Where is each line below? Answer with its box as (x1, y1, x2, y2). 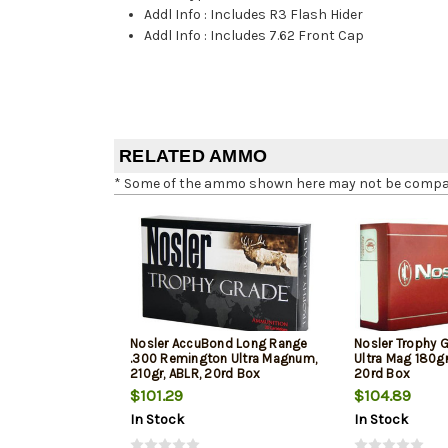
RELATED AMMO (119, 146, 267, 167)
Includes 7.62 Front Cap (210, 27, 365, 45)
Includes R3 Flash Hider (210, 6, 364, 24)
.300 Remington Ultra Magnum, (130, 351, 317, 367)
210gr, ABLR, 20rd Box (130, 366, 261, 382)
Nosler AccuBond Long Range (130, 336, 308, 352)
